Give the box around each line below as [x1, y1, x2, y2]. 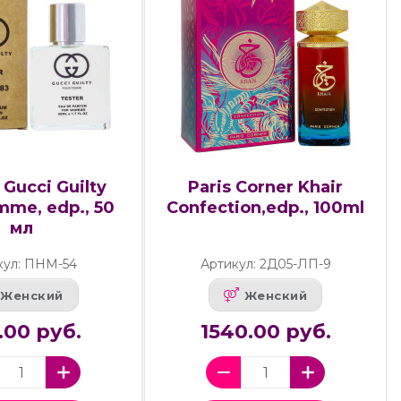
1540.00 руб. [200, 320, 331, 345]
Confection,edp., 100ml [166, 197, 365, 218]
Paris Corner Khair [188, 176, 344, 197]
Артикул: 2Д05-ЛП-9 [200, 256, 331, 273]
